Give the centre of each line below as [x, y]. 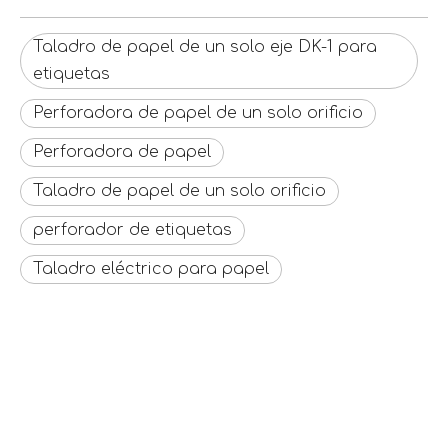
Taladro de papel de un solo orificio [179, 191]
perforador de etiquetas [132, 230]
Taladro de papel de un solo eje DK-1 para [205, 47]
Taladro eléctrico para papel [151, 269]
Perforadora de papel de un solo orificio [198, 113]
